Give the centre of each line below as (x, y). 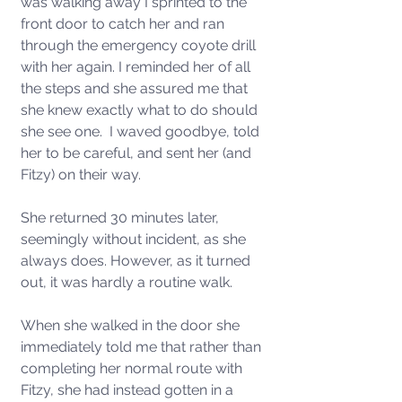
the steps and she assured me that (136, 88)
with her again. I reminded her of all (137, 67)
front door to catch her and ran (124, 24)
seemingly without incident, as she (135, 239)
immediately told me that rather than (143, 347)
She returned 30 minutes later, (122, 218)
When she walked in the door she (132, 325)
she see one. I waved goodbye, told (142, 131)
